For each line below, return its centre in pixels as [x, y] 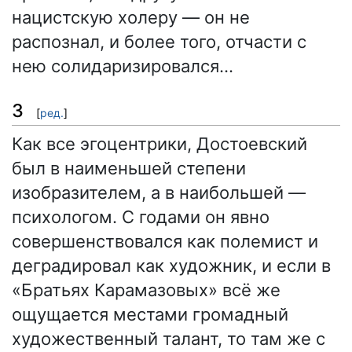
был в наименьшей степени [129, 168]
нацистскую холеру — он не [131, 18]
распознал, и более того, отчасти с [159, 42]
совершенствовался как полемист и [165, 241]
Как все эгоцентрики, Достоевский [159, 143]
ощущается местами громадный [150, 314]
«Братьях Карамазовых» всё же [146, 290]
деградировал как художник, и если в [171, 265]
